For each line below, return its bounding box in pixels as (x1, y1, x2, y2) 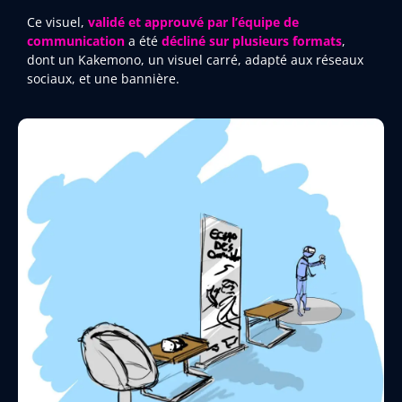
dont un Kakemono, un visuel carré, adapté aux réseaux (27, 50, 363, 68)
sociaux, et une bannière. (27, 69, 179, 87)
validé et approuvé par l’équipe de (88, 13, 299, 31)
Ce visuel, (27, 13, 88, 31)
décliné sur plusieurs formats (162, 31, 342, 49)
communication (27, 31, 125, 49)
